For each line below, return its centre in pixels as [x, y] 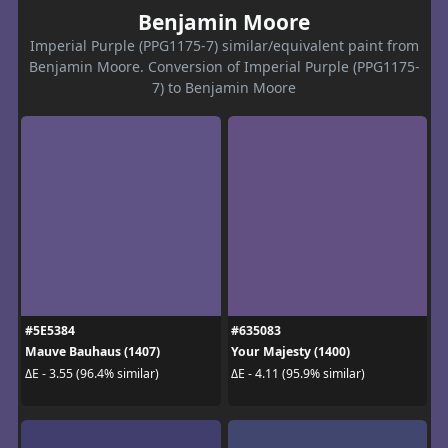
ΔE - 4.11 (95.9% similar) [298, 373]
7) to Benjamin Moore [224, 88]
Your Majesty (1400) [290, 352]
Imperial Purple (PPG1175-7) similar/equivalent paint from [224, 46]
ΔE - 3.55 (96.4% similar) [91, 373]
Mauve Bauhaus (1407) [92, 352]
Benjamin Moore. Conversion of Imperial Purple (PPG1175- [224, 67]
